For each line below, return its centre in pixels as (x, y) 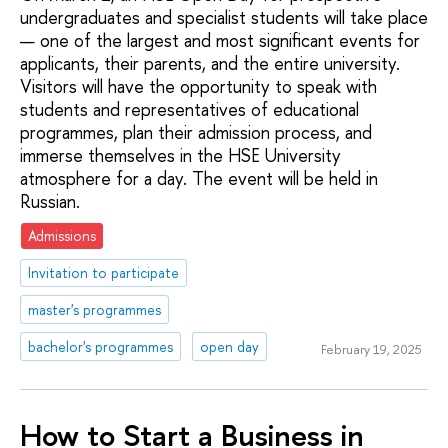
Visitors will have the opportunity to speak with (198, 87)
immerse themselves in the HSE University (180, 156)
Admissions (62, 236)
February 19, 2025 (371, 349)
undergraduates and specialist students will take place (224, 18)
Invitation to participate (104, 272)
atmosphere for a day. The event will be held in (199, 179)
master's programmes (95, 309)
